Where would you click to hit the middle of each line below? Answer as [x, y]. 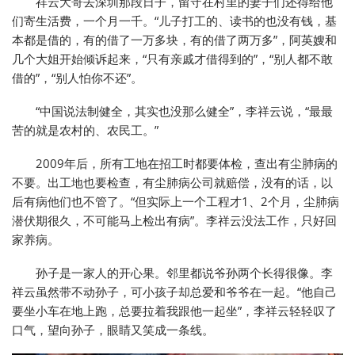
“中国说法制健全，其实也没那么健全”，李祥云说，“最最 [184, 111]
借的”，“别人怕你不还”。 [77, 78]
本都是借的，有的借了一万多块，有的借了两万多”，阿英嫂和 [174, 40]
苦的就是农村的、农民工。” [85, 130]
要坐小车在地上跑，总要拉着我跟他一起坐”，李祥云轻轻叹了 [174, 311]
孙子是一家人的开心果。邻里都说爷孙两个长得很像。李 [184, 273]
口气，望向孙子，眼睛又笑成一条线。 [113, 330]
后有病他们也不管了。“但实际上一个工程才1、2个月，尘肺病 [176, 202]
